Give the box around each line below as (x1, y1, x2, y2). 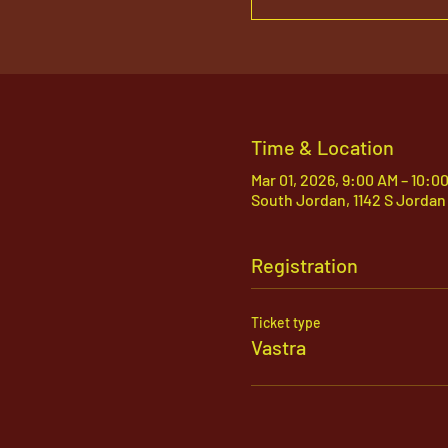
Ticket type (250, 314, 321, 331)
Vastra (250, 335, 306, 359)
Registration (250, 253, 358, 277)
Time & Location (250, 135, 394, 159)
